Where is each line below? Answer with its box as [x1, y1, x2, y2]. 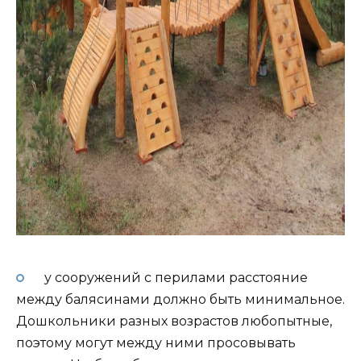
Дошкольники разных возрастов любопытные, [16, 313, 332, 329]
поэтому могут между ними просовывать [16, 334, 296, 351]
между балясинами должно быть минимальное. [16, 291, 345, 307]
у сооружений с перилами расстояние [40, 269, 308, 285]
